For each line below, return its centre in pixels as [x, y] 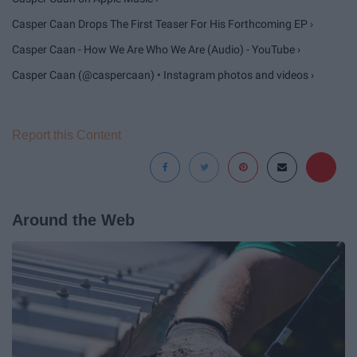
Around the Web [73, 220]
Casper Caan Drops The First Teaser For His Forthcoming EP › [163, 24]
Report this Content [67, 135]
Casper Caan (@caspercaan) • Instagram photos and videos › [163, 75]
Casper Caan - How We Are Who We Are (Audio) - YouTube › [156, 49]
